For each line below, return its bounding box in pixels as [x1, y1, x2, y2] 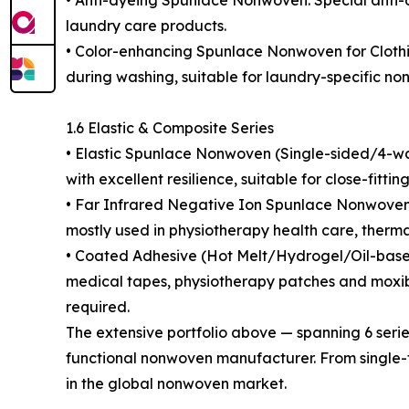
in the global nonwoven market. [66, 374, 287, 393]
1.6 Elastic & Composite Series [66, 119, 274, 137]
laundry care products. [66, 16, 226, 35]
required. [66, 298, 130, 316]
